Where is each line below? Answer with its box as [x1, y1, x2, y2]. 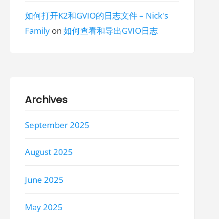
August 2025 [25, 146, 73, 158]
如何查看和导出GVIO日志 [64, 25, 158, 36]
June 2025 [25, 174, 64, 185]
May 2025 [25, 201, 63, 213]
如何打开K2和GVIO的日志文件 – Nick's [25, 10, 169, 21]
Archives [25, 92, 68, 107]
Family [25, 25, 50, 36]
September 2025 [25, 119, 90, 131]
